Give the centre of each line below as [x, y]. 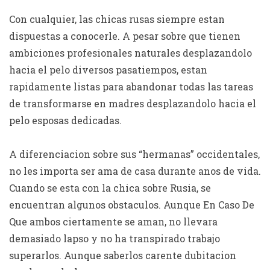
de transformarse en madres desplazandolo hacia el [133, 103]
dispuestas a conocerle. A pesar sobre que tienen [125, 36]
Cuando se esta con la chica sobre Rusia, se [110, 188]
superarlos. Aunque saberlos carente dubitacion [123, 255]
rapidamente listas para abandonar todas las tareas [131, 86]
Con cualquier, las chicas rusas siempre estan [117, 19]
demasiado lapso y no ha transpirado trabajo [115, 238]
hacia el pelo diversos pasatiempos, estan [108, 70]
